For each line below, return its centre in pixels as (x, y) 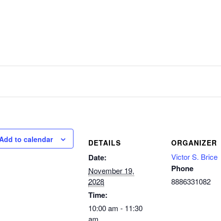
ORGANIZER (194, 143)
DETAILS (105, 143)
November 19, (111, 170)
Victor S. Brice (194, 157)
